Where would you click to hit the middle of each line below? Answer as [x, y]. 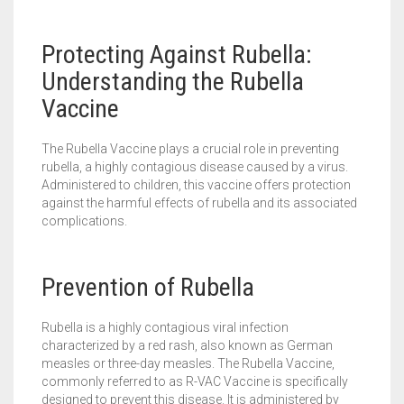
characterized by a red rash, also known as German [187, 345]
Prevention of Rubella [148, 287]
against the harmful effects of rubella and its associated [199, 203]
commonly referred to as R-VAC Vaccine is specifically [195, 381]
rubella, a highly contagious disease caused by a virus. [195, 167]
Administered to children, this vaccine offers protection [196, 185]
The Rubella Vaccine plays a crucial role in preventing [190, 149]
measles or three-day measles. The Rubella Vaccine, [188, 363]
